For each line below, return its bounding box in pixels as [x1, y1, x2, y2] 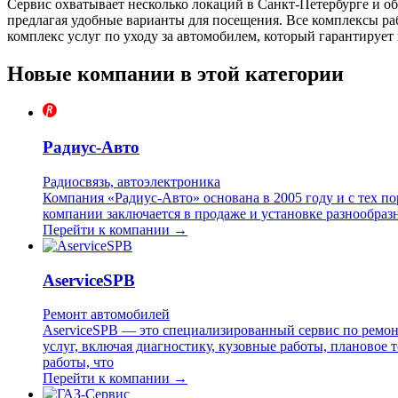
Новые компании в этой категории [7, 61, 344, 85]
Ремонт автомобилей [43, 306, 170, 322]
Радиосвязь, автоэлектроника [43, 173, 220, 189]
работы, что [43, 354, 114, 370]
